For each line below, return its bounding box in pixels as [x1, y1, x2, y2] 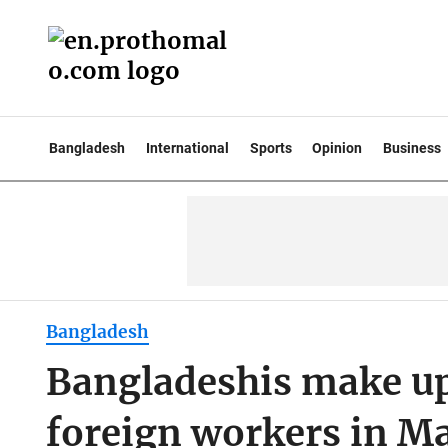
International [145, 140, 229, 156]
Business [383, 140, 442, 156]
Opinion [312, 140, 363, 156]
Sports [249, 140, 292, 156]
